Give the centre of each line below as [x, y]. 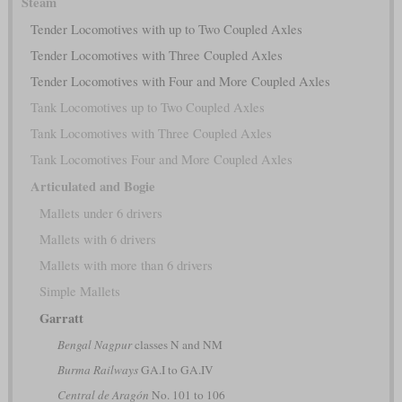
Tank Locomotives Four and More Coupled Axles [161, 160]
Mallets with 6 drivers [97, 240]
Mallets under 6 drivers [100, 214]
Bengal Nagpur [94, 345]
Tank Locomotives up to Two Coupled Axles [147, 108]
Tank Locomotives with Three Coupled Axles [151, 134]
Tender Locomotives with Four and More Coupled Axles [180, 82]
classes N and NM [177, 345]
